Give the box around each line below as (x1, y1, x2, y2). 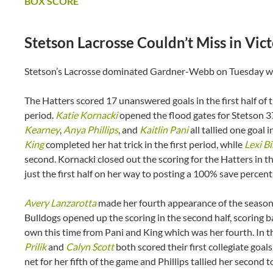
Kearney (24, 123, 60, 135)
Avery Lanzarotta (24, 196, 96, 208)
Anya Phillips (63, 123, 118, 135)
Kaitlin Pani (140, 123, 188, 135)
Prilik (24, 240, 46, 252)
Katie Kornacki (55, 108, 118, 121)
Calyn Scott (66, 240, 114, 252)
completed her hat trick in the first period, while (44, 138, 244, 150)
